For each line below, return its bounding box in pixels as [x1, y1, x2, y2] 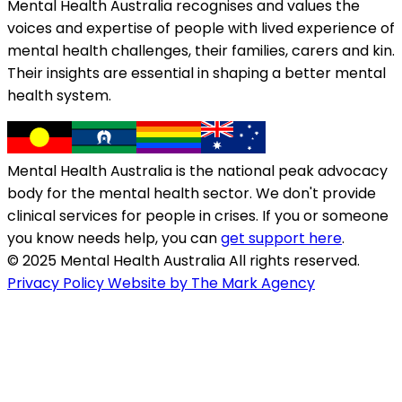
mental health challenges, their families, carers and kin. [7, 40, 395, 62]
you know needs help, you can [7, 228, 221, 249]
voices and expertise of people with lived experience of [7, 18, 395, 39]
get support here [221, 228, 342, 249]
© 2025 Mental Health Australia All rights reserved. [7, 250, 360, 272]
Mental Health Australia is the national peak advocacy [7, 161, 388, 182]
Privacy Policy [7, 273, 108, 294]
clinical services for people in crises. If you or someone [7, 205, 389, 227]
